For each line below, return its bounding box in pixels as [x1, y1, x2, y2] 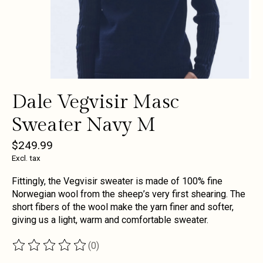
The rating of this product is [12, 245, 127, 257]
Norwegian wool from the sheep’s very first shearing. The [12, 188, 245, 200]
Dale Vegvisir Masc [12, 90, 179, 114]
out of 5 [132, 245, 166, 257]
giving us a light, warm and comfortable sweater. [12, 214, 208, 226]
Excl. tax [12, 154, 41, 163]
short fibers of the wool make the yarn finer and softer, [12, 201, 234, 213]
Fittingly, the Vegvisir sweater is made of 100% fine [12, 176, 222, 187]
